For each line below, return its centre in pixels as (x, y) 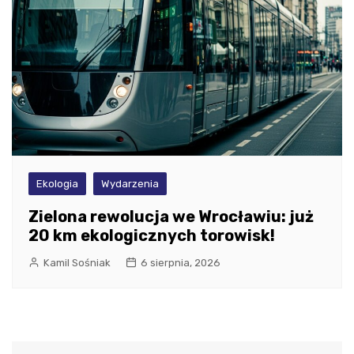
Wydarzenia (130, 184)
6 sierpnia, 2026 (181, 263)
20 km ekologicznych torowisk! (152, 236)
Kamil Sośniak (77, 263)
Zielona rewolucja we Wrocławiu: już (171, 217)
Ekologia (57, 184)
